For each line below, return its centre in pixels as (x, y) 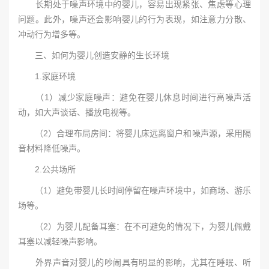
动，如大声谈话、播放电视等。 (77, 112)
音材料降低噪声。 (52, 148)
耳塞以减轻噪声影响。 (60, 241)
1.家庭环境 (47, 76)
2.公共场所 (47, 169)
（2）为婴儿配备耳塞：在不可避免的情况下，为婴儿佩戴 (134, 226)
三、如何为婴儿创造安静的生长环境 (94, 55)
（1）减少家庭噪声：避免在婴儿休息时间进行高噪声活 (134, 97)
